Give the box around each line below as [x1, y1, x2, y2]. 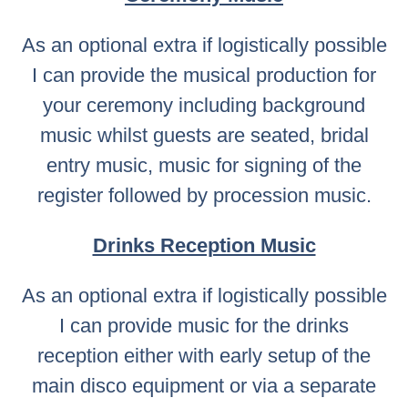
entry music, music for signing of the [46, 153, 362, 177]
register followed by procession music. [36, 183, 372, 207]
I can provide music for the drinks [59, 313, 349, 337]
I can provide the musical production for [32, 63, 376, 87]
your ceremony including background [43, 93, 365, 117]
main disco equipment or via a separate [32, 373, 376, 397]
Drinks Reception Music [92, 233, 316, 257]
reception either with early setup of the [37, 343, 371, 367]
